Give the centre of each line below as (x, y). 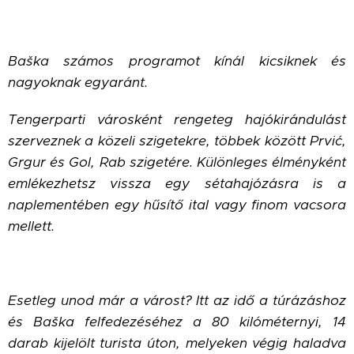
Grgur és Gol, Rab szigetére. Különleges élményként (177, 162)
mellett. (31, 226)
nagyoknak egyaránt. (78, 83)
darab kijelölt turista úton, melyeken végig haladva (177, 343)
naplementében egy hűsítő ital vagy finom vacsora (177, 205)
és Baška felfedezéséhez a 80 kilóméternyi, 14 (177, 322)
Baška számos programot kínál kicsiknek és (177, 61)
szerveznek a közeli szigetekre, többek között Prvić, (177, 141)
